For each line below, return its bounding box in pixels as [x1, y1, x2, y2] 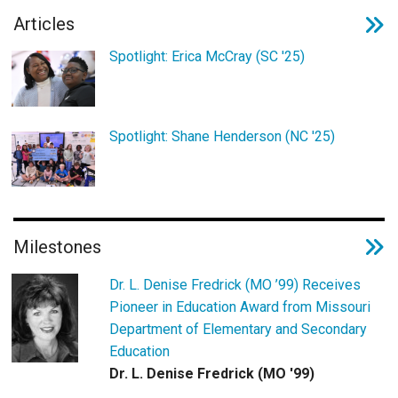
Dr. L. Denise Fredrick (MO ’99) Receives [108, 275, 361, 293]
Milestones [13, 235, 101, 258]
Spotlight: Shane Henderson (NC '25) [108, 127, 335, 145]
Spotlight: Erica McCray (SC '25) [108, 47, 305, 65]
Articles [13, 13, 75, 36]
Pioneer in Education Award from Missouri [108, 298, 370, 315]
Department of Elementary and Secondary [108, 320, 367, 338]
